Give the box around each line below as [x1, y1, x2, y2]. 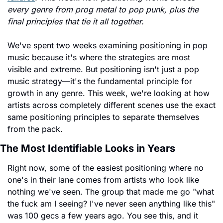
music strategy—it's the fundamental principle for [7, 76, 192, 86]
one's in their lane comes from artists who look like [7, 174, 199, 185]
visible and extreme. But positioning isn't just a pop [7, 64, 199, 74]
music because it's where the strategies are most [7, 52, 190, 62]
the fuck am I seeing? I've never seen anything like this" [7, 198, 215, 209]
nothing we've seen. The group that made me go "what [7, 186, 214, 197]
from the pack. [7, 123, 63, 134]
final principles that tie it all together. [7, 16, 144, 26]
